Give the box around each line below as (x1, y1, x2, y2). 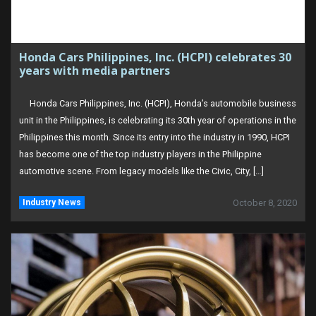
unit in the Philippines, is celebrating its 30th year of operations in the (19, 114, 297, 126)
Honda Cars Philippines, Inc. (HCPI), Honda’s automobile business (19, 97, 297, 109)
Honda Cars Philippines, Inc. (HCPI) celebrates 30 (19, 49, 292, 65)
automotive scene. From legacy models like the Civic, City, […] (19, 165, 265, 176)
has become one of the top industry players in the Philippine (19, 148, 262, 159)
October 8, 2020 (232, 197, 297, 208)
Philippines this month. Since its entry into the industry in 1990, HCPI (19, 131, 291, 142)
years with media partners (19, 62, 171, 78)
